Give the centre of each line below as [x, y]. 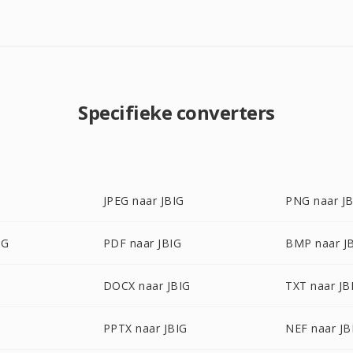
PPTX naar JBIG [145, 328]
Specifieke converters [176, 112]
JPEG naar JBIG [143, 201]
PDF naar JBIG [142, 243]
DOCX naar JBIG [147, 286]
